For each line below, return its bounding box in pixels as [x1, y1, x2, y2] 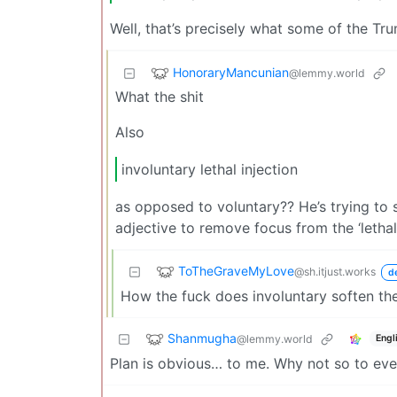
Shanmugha [167, 330, 237, 346]
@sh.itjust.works [294, 264, 376, 278]
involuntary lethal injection [121, 160, 298, 179]
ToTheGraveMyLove [178, 262, 294, 278]
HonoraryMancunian [173, 64, 289, 80]
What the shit [115, 88, 204, 106]
